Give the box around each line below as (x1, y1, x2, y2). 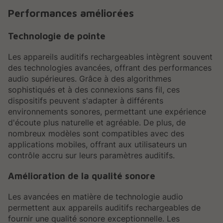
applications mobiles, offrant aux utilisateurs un (8, 139, 187, 149)
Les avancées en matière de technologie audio (8, 192, 183, 202)
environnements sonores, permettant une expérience (8, 106, 206, 116)
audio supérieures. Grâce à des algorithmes (8, 73, 171, 84)
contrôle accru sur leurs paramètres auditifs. (8, 150, 175, 160)
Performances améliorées (8, 7, 134, 19)
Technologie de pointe (8, 30, 106, 41)
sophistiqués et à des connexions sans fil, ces (8, 84, 180, 95)
